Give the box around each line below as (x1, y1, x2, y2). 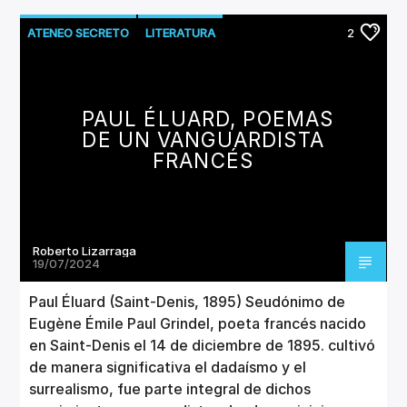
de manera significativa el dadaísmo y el (29, 357, 307, 376)
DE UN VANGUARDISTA (82, 126, 325, 152)
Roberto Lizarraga (33, 243, 137, 258)
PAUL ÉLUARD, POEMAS (81, 105, 335, 131)
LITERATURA (145, 25, 216, 40)
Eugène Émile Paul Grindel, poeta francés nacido (29, 313, 367, 333)
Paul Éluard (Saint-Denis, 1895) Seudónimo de (29, 292, 346, 311)
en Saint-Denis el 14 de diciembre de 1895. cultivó (29, 335, 376, 354)
